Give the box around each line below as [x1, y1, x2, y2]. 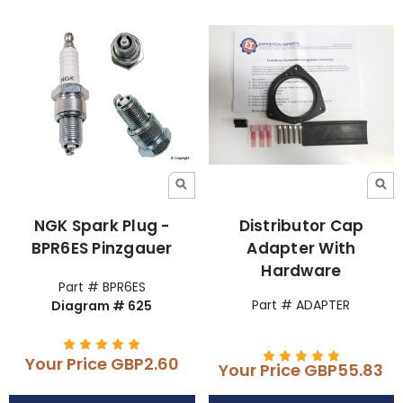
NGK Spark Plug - [33, 214, 170, 237]
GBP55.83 [304, 358, 384, 381]
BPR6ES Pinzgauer [31, 237, 173, 259]
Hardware [261, 259, 342, 282]
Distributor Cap [238, 214, 364, 237]
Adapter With [246, 237, 356, 259]
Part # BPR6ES [58, 277, 146, 296]
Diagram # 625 [51, 296, 153, 315]
